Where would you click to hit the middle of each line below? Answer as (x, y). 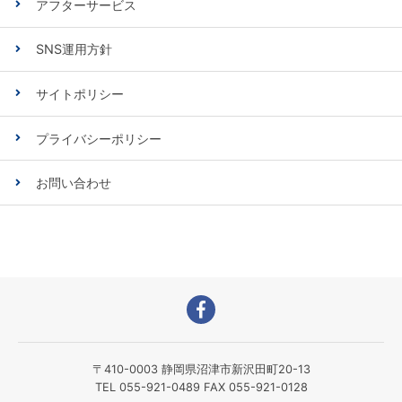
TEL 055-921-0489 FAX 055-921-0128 (201, 387)
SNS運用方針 (74, 49)
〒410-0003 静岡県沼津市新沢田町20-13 (201, 369)
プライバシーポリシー (99, 138)
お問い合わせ (74, 183)
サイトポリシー (80, 93)
